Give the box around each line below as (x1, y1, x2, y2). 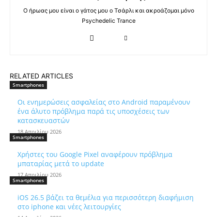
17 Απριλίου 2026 (17, 170, 62, 178)
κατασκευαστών (17, 115, 70, 125)
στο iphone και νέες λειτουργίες (17, 201, 121, 211)
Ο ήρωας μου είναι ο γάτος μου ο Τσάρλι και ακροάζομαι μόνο (23, 6, 194, 14)
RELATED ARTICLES (10, 71, 73, 80)
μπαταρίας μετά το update (17, 158, 104, 168)
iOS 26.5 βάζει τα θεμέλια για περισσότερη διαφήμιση (17, 192, 194, 202)
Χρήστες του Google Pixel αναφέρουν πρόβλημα (17, 149, 172, 159)
